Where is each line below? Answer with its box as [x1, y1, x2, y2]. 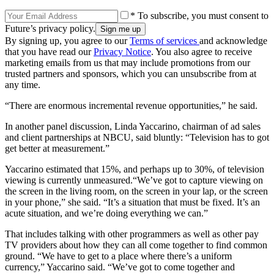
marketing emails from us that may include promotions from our [5, 57, 250, 68]
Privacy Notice [94, 46, 151, 57]
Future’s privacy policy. [5, 23, 95, 34]
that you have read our [5, 46, 94, 57]
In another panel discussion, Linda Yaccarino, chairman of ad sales [5, 120, 261, 131]
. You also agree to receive [151, 46, 252, 57]
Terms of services [130, 35, 199, 46]
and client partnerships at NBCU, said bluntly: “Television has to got [5, 131, 269, 143]
